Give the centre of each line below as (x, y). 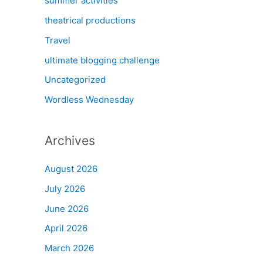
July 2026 (65, 188)
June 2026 (67, 208)
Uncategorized (75, 80)
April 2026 (66, 228)
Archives (70, 141)
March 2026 (69, 248)
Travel (58, 40)
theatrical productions (90, 20)
